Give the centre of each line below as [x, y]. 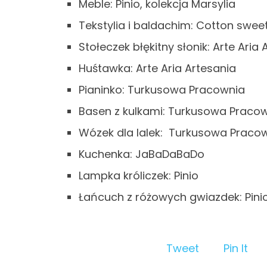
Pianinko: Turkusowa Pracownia [162, 90]
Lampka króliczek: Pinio [139, 176]
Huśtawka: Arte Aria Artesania [157, 68]
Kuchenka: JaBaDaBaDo [142, 154]
